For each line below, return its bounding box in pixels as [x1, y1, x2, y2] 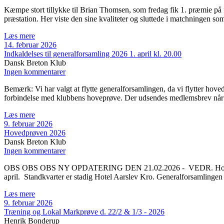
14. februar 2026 [4, 40, 56, 49]
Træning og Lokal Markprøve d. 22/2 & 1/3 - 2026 [4, 207, 164, 216]
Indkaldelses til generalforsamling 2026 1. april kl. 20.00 [4, 49, 181, 58]
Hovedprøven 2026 [4, 128, 65, 137]
